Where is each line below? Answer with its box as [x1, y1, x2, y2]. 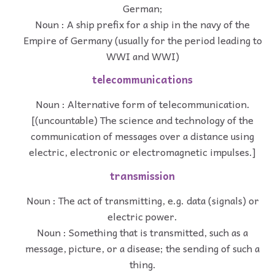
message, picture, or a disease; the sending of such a [25, 239, 260, 256]
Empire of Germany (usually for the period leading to [23, 31, 262, 48]
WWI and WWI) [106, 47, 179, 64]
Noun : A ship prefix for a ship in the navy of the [35, 15, 250, 32]
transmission [110, 168, 175, 185]
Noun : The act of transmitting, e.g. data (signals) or [26, 192, 259, 208]
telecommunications [92, 71, 193, 88]
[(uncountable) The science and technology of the [31, 112, 254, 128]
